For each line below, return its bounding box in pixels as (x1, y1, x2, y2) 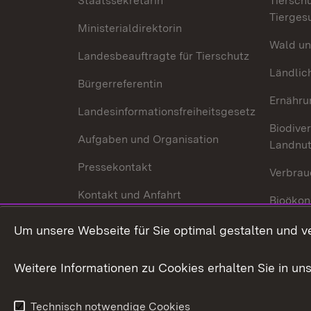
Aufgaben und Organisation (78, 133, 219, 146)
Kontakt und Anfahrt (78, 188, 181, 201)
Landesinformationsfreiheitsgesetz (78, 105, 255, 118)
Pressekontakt (78, 160, 152, 174)
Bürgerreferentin (78, 77, 162, 90)
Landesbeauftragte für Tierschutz (78, 49, 249, 62)
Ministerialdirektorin (78, 22, 182, 35)
